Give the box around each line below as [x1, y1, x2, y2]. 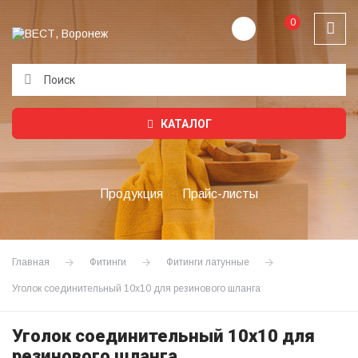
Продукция [100, 186, 163, 201]
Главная [12, 256, 50, 268]
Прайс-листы [182, 186, 258, 201]
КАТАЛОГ [157, 117, 212, 130]
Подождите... [24, 108, 122, 125]
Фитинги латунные [166, 256, 249, 268]
